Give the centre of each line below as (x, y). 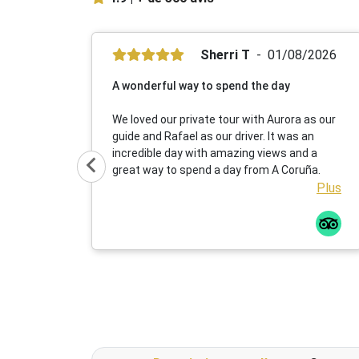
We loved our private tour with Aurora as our (224, 119)
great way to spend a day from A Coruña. (216, 170)
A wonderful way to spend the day (201, 86)
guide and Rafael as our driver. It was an (213, 136)
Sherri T (225, 55)
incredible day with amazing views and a (215, 153)
